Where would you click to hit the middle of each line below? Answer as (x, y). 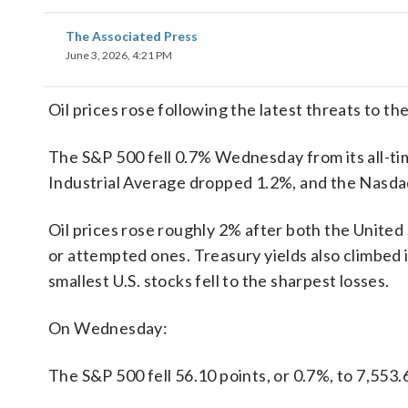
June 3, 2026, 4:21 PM (119, 55)
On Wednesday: (108, 328)
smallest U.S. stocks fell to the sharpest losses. (219, 280)
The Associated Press (132, 36)
